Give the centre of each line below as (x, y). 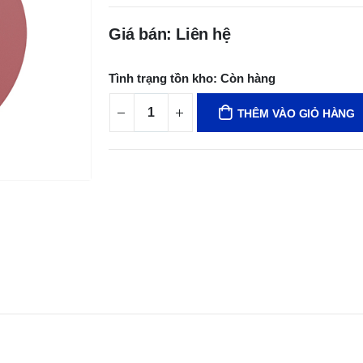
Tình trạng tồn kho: (163, 78)
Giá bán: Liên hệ (170, 34)
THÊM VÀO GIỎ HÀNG (296, 113)
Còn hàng (248, 78)
